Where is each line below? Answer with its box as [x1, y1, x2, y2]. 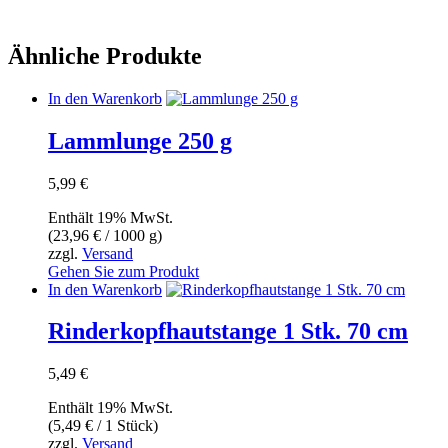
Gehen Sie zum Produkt [48, 262, 199, 280]
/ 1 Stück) [93, 417, 158, 435]
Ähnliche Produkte [8, 42, 202, 69]
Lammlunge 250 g [48, 127, 232, 154]
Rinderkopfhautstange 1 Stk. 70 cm [48, 318, 408, 345]
